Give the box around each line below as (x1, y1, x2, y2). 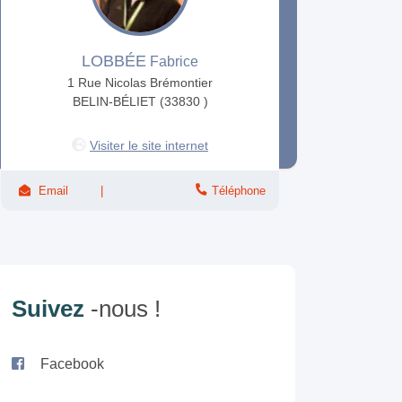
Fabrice (146, 54, 198, 70)
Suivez (12, 295, 91, 323)
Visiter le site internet (90, 138, 208, 153)
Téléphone (212, 184, 266, 198)
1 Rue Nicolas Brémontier (67, 75, 213, 91)
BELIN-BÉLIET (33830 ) (72, 94, 208, 109)
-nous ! (91, 295, 161, 323)
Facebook (40, 356, 104, 372)
